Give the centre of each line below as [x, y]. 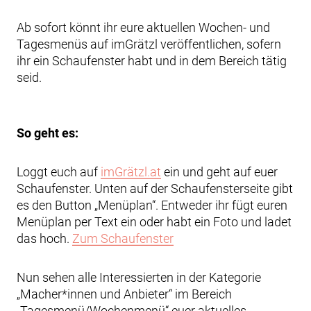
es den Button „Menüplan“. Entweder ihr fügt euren [152, 205]
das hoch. [44, 238]
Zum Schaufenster [123, 238]
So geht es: [48, 133]
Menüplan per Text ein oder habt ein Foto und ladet [154, 222]
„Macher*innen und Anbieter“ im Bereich [124, 294]
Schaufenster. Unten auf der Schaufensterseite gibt [155, 188]
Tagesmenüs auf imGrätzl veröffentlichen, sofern [149, 44]
